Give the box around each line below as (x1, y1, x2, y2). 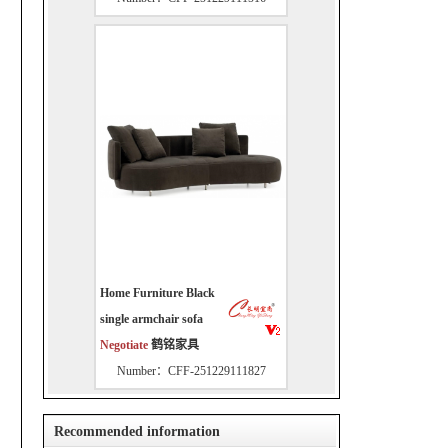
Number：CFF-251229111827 (116, 364, 266, 378)
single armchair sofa (100, 312, 203, 326)
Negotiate (100, 338, 151, 352)
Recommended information (53, 424, 220, 439)
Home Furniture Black (100, 286, 215, 300)
